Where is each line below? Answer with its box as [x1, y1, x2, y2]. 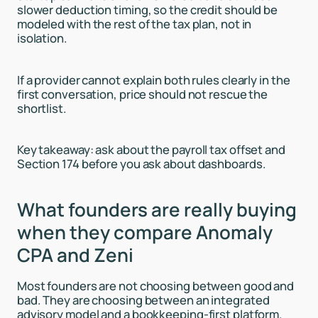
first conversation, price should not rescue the [16, 85, 268, 102]
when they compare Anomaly [16, 219, 273, 245]
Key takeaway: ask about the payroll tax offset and [16, 141, 285, 158]
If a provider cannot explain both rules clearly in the [16, 71, 290, 88]
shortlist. [16, 99, 67, 116]
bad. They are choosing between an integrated [16, 292, 270, 308]
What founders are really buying [16, 197, 297, 222]
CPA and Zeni [16, 242, 133, 268]
